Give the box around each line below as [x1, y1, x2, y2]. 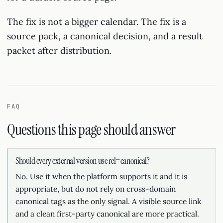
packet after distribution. [7, 45, 111, 56]
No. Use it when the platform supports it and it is [15, 171, 187, 181]
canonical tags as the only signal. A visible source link [15, 196, 201, 206]
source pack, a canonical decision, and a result [7, 30, 203, 42]
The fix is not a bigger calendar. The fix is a [7, 16, 186, 27]
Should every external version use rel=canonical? [15, 155, 150, 167]
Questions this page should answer [7, 119, 176, 140]
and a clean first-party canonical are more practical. [15, 209, 199, 219]
